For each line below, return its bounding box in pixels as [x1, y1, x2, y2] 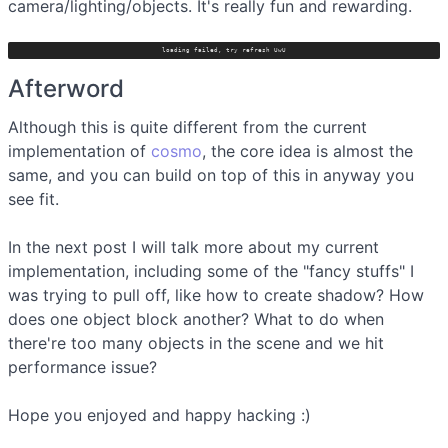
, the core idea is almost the [202, 141, 413, 162]
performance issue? [8, 357, 157, 378]
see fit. [8, 189, 59, 210]
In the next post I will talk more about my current [8, 237, 379, 258]
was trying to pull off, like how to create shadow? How [8, 285, 424, 306]
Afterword [8, 74, 130, 104]
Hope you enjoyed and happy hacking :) [8, 405, 311, 426]
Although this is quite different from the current [8, 117, 367, 138]
